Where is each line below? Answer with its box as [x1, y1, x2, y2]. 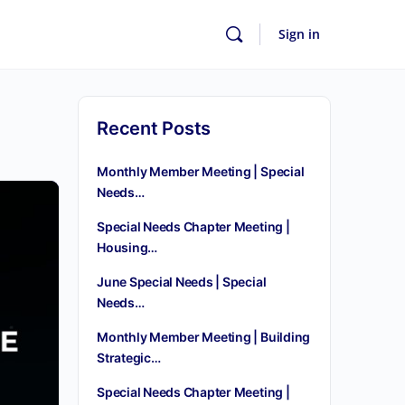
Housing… [97, 240, 158, 255]
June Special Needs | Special [97, 274, 267, 289]
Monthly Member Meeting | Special [97, 164, 305, 179]
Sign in [278, 25, 320, 42]
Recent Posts [97, 118, 212, 139]
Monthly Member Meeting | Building [97, 329, 311, 344]
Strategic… [97, 350, 161, 365]
